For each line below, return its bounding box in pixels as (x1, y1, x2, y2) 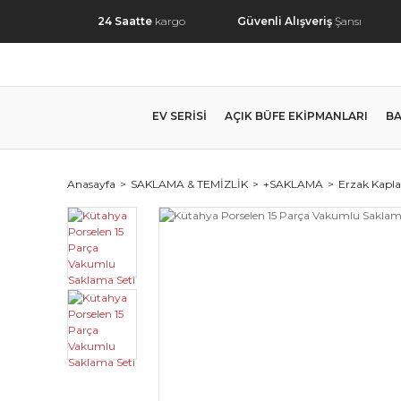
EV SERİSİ (152, 109, 207, 123)
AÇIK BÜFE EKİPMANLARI (225, 109, 368, 123)
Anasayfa (67, 177, 115, 191)
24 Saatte (98, 14, 152, 28)
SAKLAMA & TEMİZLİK (131, 177, 248, 191)
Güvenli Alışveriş (237, 14, 332, 28)
